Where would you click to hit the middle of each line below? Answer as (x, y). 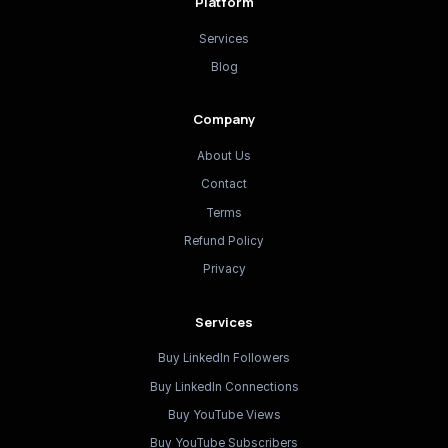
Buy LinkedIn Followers (224, 358)
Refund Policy (224, 241)
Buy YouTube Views (224, 415)
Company (224, 119)
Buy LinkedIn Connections (224, 386)
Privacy (224, 269)
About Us (224, 155)
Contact (224, 184)
